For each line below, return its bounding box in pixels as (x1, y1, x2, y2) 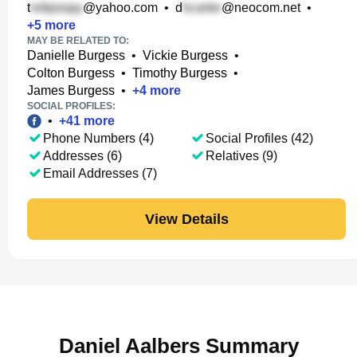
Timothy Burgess (132, 66, 227, 80)
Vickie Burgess (143, 49, 228, 62)
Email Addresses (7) (43, 167, 157, 180)
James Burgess (27, 84, 115, 97)
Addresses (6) (43, 149, 122, 163)
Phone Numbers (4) (43, 131, 154, 145)
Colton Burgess (27, 66, 115, 80)
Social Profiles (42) (206, 131, 313, 145)
